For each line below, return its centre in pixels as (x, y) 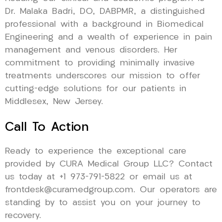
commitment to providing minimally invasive (100, 63)
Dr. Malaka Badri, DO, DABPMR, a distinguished (105, 11)
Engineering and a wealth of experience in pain (109, 37)
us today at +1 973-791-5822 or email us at (99, 177)
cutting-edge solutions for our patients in (96, 89)
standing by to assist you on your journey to (103, 203)
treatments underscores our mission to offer (103, 76)
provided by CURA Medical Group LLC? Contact (109, 164)
